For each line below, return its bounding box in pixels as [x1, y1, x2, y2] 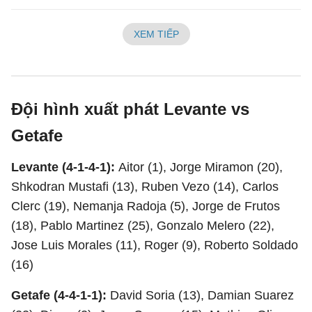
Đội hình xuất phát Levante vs [11, 100, 249, 118]
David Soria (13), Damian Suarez [110, 288, 294, 302]
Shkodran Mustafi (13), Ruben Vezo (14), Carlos [11, 180, 279, 194]
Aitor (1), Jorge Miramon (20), [118, 160, 283, 174]
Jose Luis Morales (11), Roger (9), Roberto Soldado [11, 238, 298, 252]
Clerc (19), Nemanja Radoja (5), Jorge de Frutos [11, 199, 280, 213]
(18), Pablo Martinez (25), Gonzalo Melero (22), [11, 219, 274, 233]
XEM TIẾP [133, 29, 179, 40]
